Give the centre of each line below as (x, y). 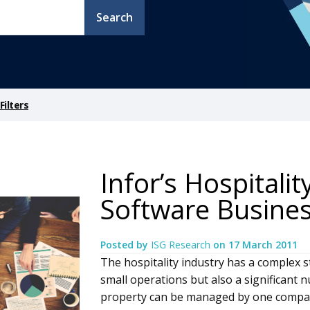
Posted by (125, 245)
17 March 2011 (263, 245)
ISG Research (182, 245)
